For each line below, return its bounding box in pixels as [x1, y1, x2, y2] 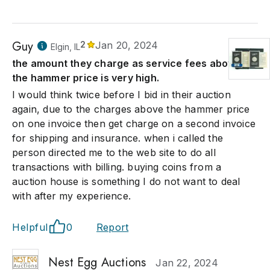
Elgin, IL [50, 42, 80, 52]
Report [96, 221, 129, 233]
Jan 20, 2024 [95, 39, 159, 51]
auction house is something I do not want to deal [12, 175, 240, 187]
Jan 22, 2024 [155, 257, 218, 269]
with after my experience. [12, 190, 131, 202]
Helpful [12, 221, 48, 233]
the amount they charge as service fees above [12, 57, 240, 69]
